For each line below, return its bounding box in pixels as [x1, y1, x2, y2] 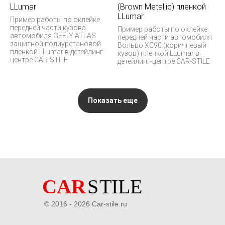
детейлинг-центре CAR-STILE [118, 57, 210, 65]
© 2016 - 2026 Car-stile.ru [44, 200, 127, 208]
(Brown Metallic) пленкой [118, 2, 206, 12]
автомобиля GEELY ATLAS [10, 31, 96, 40]
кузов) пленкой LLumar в [118, 49, 199, 57]
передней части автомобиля [118, 33, 212, 41]
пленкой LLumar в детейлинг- [10, 47, 105, 56]
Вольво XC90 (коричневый [118, 41, 206, 49]
